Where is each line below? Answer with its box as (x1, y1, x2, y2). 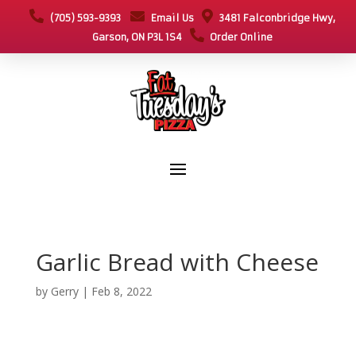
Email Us (144, 12, 194, 24)
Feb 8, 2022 (91, 283, 152, 299)
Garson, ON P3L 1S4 (91, 31, 190, 43)
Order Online (203, 31, 273, 43)
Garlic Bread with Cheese (35, 245, 319, 278)
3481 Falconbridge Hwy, (212, 12, 335, 24)
